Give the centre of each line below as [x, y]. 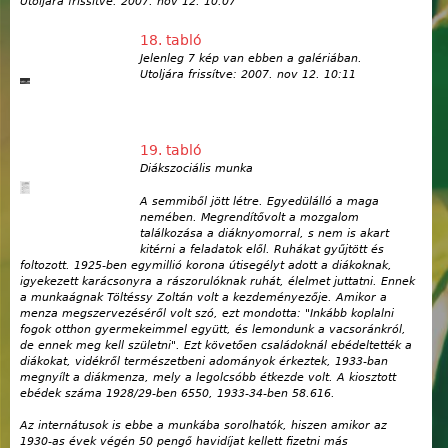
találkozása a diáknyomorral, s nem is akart [264, 233]
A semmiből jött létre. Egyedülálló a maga [259, 201]
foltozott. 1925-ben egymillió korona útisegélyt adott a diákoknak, [206, 265]
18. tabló [171, 40]
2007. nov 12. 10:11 [298, 75]
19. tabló [171, 150]
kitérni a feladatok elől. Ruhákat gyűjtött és [262, 249]
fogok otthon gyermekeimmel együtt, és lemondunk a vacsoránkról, [213, 329]
